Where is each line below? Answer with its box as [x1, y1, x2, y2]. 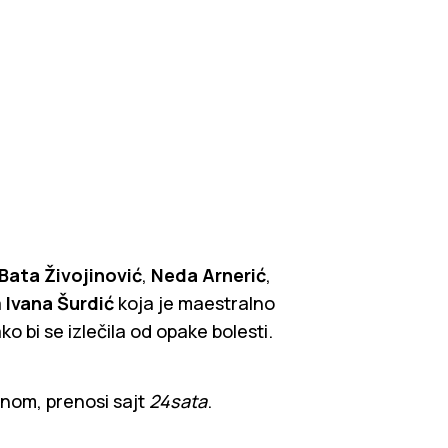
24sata [149, 389, 207, 414]
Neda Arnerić [151, 262, 266, 287]
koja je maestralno [114, 290, 275, 315]
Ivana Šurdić [6, 290, 114, 315]
